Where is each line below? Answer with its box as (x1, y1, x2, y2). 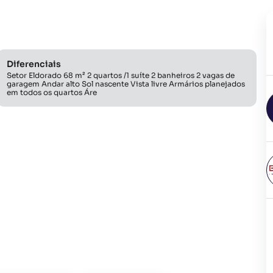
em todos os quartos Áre (6, 88, 97, 97)
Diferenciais (6, 58, 61, 69)
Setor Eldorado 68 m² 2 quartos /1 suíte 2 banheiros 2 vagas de (6, 71, 235, 80)
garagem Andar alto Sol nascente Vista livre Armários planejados (6, 79, 245, 88)
